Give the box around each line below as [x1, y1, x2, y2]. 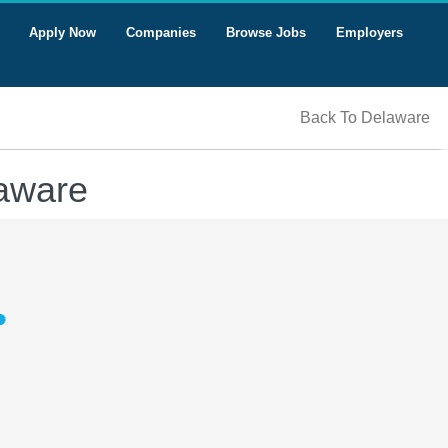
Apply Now [29, 25, 96, 40]
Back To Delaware [300, 109, 430, 126]
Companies [126, 25, 196, 40]
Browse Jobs [226, 25, 306, 40]
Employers [336, 25, 403, 40]
